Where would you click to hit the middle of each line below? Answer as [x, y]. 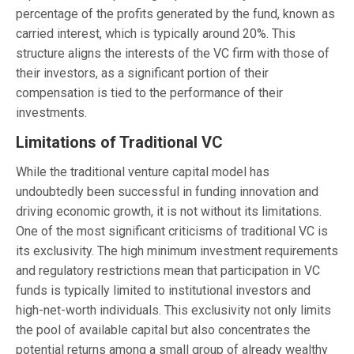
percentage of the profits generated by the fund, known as [175, 13]
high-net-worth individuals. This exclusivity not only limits [173, 310]
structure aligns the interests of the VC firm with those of [173, 53]
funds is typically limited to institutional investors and [163, 290]
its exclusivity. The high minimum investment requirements [177, 250]
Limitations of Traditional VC [119, 142]
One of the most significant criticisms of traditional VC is [172, 231]
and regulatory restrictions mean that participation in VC [168, 270]
